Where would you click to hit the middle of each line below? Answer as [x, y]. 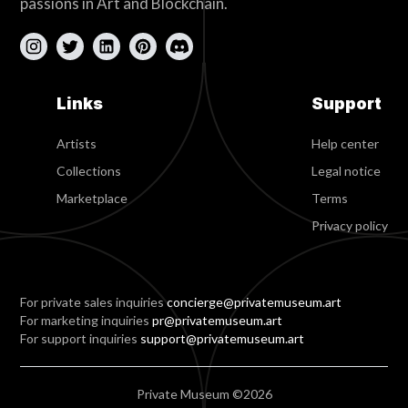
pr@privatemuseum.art [218, 321]
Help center [345, 144]
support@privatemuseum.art [223, 339]
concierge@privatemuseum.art [255, 302]
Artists [77, 144]
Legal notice [346, 171]
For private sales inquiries [94, 302]
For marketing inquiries [87, 321]
